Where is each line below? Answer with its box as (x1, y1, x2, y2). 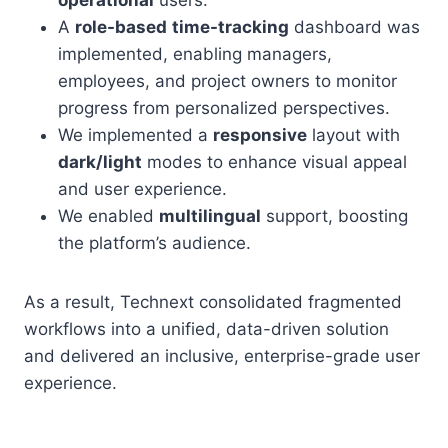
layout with (307, 125, 400, 145)
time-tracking (172, 17, 289, 37)
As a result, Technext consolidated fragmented (24, 292, 402, 312)
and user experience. (58, 179, 227, 199)
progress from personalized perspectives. (58, 98, 390, 118)
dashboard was (289, 17, 420, 37)
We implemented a (58, 125, 213, 145)
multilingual (159, 206, 261, 226)
